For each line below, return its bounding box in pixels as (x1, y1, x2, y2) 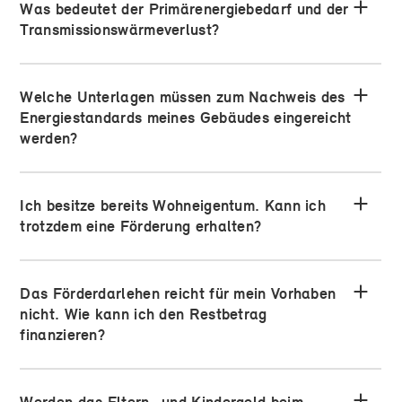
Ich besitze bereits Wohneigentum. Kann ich (20, 196, 326, 216)
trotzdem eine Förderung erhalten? (20, 216, 262, 237)
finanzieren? (20, 325, 105, 345)
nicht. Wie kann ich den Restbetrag (20, 304, 267, 325)
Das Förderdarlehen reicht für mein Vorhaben (20, 284, 336, 304)
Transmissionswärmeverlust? (20, 20, 220, 40)
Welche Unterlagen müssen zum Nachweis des (20, 87, 345, 108)
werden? (20, 128, 78, 149)
